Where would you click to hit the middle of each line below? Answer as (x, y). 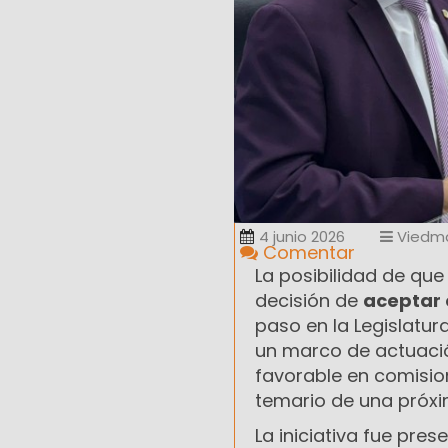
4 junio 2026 (302, 237)
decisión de (309, 301)
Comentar (306, 253)
